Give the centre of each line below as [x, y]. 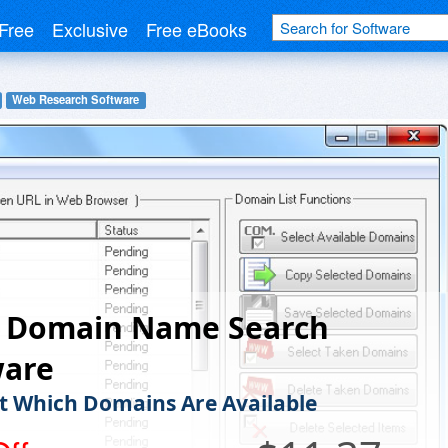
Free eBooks [196, 29]
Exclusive [90, 29]
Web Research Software [76, 99]
